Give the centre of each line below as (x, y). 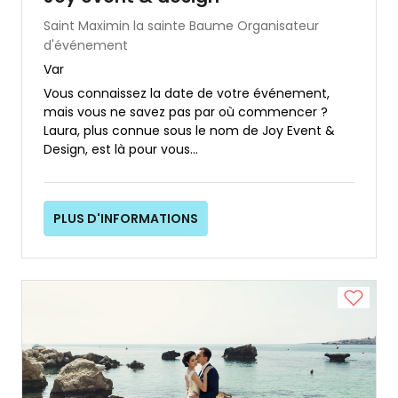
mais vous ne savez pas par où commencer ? (186, 111)
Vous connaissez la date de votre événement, (187, 93)
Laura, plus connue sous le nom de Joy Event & (189, 130)
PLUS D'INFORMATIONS (126, 218)
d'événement (86, 45)
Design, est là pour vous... (121, 149)
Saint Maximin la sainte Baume (139, 25)
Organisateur (278, 25)
